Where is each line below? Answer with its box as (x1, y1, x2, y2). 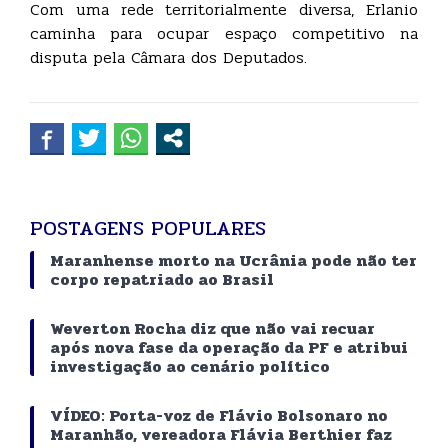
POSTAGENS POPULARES (30, 213, 266, 245)
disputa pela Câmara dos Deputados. (30, 45, 307, 71)
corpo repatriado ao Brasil (50, 267, 274, 293)
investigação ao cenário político (50, 354, 330, 380)
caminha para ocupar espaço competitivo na (30, 21, 418, 47)
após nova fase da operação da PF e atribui (50, 335, 408, 361)
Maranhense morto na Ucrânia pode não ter (50, 248, 417, 274)
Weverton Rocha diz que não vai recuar (50, 316, 375, 342)
